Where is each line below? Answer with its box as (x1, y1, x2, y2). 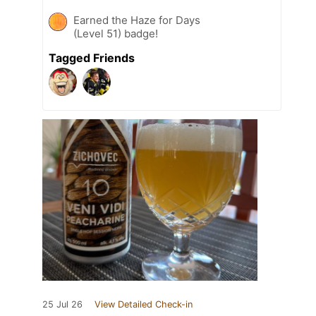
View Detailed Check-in (95, 299, 193, 310)
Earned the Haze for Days (73, 13, 200, 28)
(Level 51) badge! (73, 27, 158, 41)
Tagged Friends (49, 51, 135, 66)
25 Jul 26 (42, 299, 83, 310)
